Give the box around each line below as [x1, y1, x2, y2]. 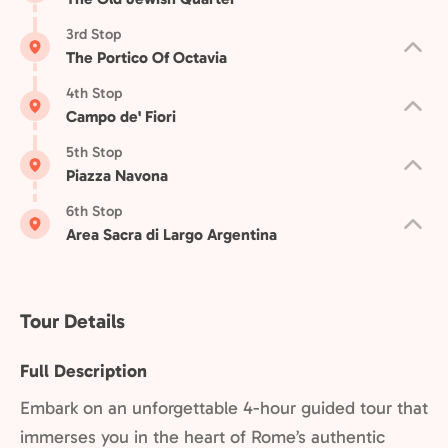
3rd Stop [66, 25, 121, 43]
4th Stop [66, 84, 122, 102]
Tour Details [20, 309, 125, 333]
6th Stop [66, 202, 122, 220]
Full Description [20, 360, 147, 382]
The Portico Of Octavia [66, 48, 227, 67]
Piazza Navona [66, 166, 168, 185]
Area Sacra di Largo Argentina [66, 225, 277, 244]
